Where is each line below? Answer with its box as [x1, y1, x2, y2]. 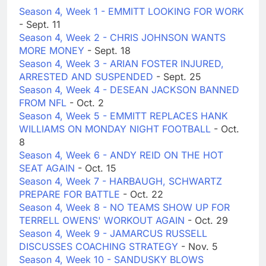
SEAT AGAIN [19, 162, 78, 175]
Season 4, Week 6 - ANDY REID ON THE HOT [19, 149, 223, 161]
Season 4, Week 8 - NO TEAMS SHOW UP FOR [19, 201, 230, 214]
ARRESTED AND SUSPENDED [19, 71, 156, 83]
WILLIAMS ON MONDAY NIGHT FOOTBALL [19, 123, 214, 135]
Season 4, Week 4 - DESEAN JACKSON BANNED [19, 84, 239, 96]
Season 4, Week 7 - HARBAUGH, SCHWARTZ [19, 175, 222, 188]
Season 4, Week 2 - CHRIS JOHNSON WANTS [19, 31, 226, 44]
